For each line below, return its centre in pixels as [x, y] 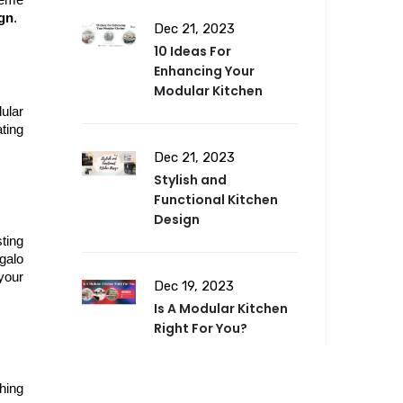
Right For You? [201, 329]
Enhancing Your [204, 72]
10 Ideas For [193, 52]
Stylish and [190, 180]
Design [177, 220]
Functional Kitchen [216, 200]
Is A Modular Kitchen [221, 309]
